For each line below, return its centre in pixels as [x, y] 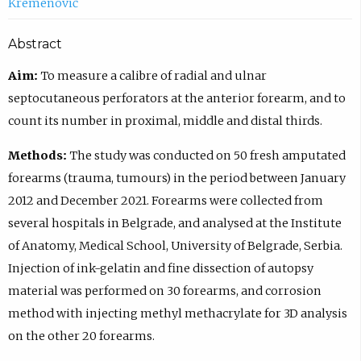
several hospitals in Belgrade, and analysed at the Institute [174, 223]
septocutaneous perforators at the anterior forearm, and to [176, 99]
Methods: [37, 155]
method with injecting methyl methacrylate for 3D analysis [177, 313]
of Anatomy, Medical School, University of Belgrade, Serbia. [175, 245]
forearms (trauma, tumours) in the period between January [176, 178]
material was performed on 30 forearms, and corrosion [164, 290]
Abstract [35, 44]
